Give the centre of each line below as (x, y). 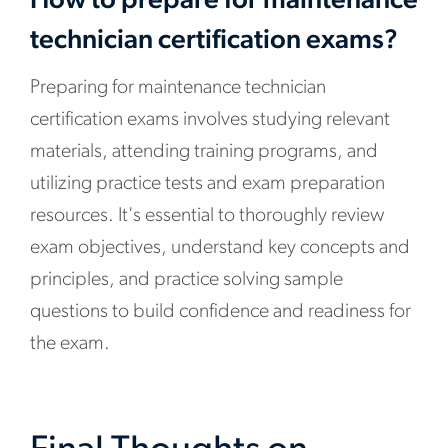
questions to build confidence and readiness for (220, 312)
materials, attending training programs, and (204, 152)
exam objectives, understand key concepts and (220, 248)
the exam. (70, 344)
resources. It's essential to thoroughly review (207, 216)
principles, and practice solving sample (186, 280)
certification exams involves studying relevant (210, 120)
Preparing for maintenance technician (178, 88)
